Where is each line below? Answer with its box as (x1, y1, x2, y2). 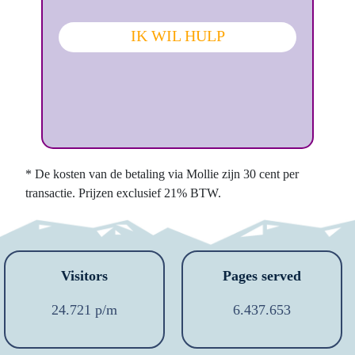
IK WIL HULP (130, 27, 225, 44)
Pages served (223, 267, 302, 284)
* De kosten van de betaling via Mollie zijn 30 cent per (25, 167, 299, 181)
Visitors (61, 267, 109, 284)
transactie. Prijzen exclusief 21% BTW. (25, 186, 221, 200)
